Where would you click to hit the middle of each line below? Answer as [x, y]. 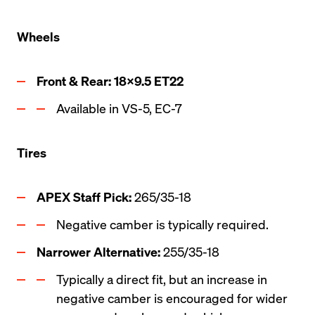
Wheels [38, 36]
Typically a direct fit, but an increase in [162, 279]
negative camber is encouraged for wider [172, 298]
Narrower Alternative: [98, 251]
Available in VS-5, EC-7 [119, 108]
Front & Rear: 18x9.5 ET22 [110, 81]
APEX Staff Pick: [85, 197]
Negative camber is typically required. [162, 224]
